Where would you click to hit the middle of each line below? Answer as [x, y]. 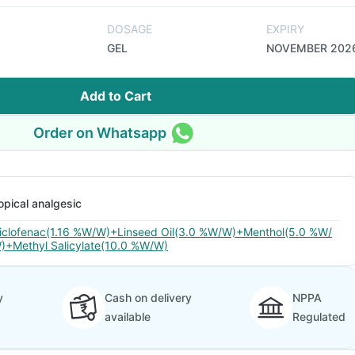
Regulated [319, 317]
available [127, 317]
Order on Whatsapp [100, 132]
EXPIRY [285, 29]
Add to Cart [116, 96]
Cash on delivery [148, 298]
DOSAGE [130, 29]
